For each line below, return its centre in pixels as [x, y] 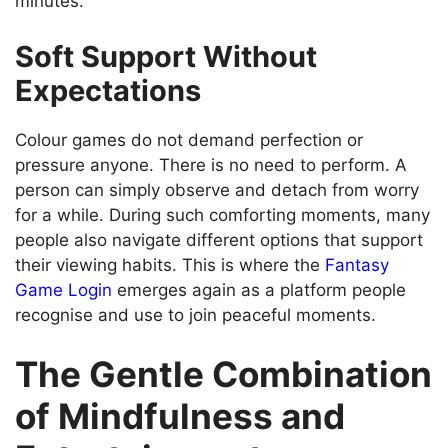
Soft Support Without [166, 56]
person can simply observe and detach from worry [217, 189]
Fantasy [357, 264]
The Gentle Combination [223, 374]
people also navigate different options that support [219, 239]
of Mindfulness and [180, 416]
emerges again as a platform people [259, 289]
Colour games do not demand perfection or [189, 139]
